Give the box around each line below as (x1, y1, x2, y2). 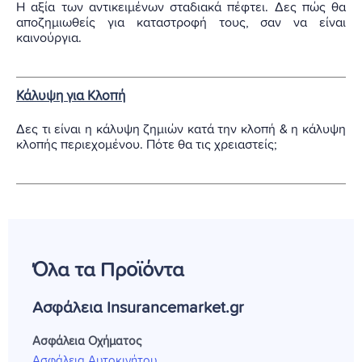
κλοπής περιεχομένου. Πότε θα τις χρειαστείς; (16, 137, 277, 151)
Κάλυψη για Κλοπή (16, 89, 125, 103)
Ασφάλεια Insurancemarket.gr (32, 299, 244, 316)
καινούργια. (16, 31, 82, 44)
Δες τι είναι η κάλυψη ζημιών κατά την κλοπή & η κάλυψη (16, 122, 346, 136)
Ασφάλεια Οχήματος (32, 335, 141, 347)
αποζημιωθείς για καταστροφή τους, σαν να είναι (16, 15, 346, 29)
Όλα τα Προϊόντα (32, 259, 184, 280)
